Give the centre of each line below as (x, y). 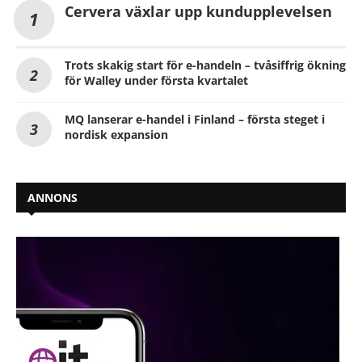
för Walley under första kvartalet (156, 80)
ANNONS (53, 197)
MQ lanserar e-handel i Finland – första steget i (195, 119)
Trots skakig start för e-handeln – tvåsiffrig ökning (205, 65)
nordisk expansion (116, 134)
